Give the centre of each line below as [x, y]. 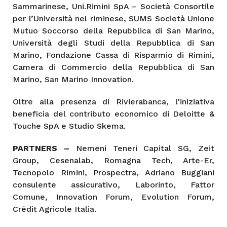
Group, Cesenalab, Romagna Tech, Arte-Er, [113, 160]
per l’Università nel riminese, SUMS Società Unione [113, 18]
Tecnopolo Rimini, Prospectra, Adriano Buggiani [113, 172]
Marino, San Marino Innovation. [73, 79]
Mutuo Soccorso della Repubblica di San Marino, [113, 30]
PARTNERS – [44, 148]
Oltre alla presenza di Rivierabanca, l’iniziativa [113, 101]
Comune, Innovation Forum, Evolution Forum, [113, 197]
